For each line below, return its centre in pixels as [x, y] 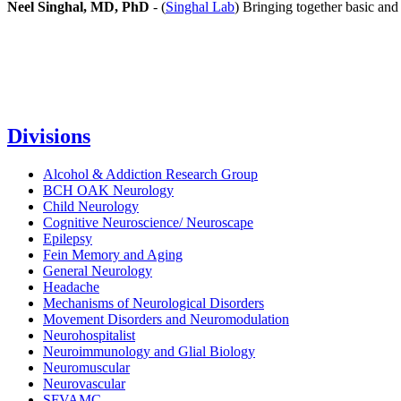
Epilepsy [68, 239]
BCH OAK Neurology [108, 191]
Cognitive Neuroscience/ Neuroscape [148, 223]
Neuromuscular [86, 368]
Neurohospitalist [89, 336]
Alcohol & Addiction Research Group [150, 175]
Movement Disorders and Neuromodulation [166, 320]
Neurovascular [84, 384]
